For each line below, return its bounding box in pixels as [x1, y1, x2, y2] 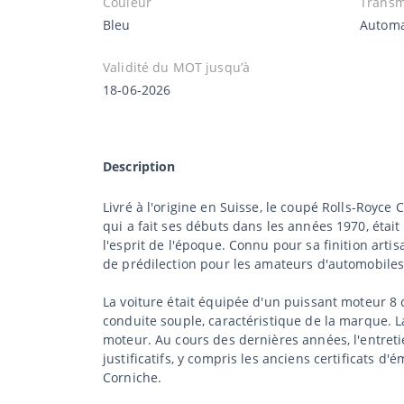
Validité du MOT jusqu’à [103, 58, 251, 76]
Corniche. [103, 368, 162, 386]
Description [103, 157, 176, 175]
